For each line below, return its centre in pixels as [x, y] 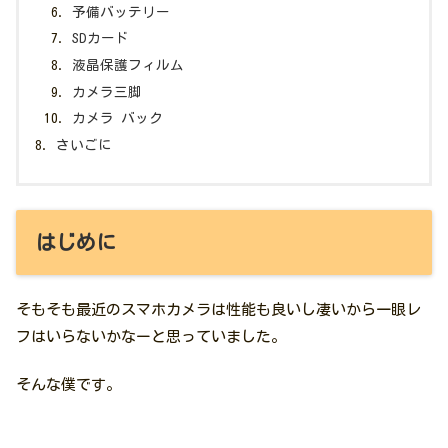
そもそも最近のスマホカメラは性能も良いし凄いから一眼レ [218, 310]
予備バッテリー [121, 11]
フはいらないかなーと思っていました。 [151, 337]
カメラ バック [118, 118]
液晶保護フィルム [128, 64]
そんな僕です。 [68, 385]
